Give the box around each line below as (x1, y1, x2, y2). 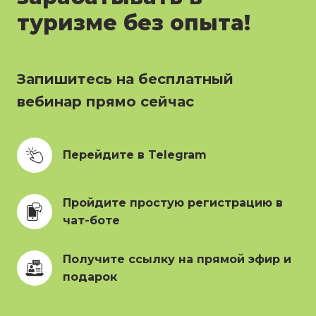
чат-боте (63, 213, 120, 227)
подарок (63, 269, 117, 284)
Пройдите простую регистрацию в (63, 195, 283, 209)
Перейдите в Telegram (63, 148, 207, 162)
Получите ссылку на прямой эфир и (63, 252, 291, 266)
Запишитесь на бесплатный (17, 70, 233, 87)
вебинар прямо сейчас (17, 92, 194, 110)
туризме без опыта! (17, 9, 257, 36)
